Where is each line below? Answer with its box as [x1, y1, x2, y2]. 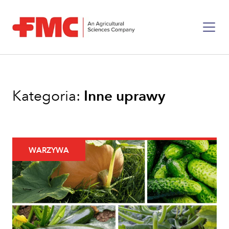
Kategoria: [12, 86, 84, 106]
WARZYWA [29, 145, 69, 156]
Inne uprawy [84, 86, 165, 106]
